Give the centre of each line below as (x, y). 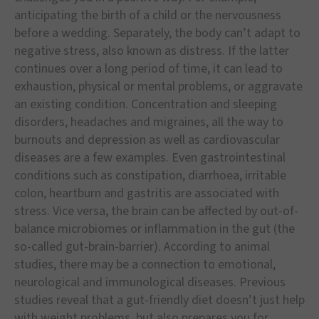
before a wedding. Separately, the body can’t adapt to (157, 33)
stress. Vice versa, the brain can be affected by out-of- (156, 211)
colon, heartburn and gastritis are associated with (147, 193)
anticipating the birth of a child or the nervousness (148, 15)
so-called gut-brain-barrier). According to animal (142, 246)
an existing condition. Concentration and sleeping (146, 104)
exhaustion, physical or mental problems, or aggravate (158, 86)
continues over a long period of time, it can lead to (148, 68)
